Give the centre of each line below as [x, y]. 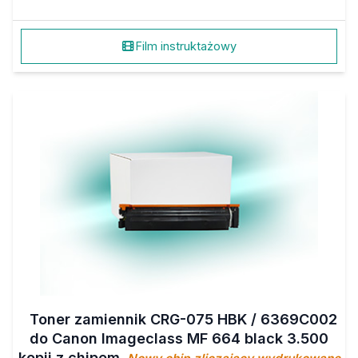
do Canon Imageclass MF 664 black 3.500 [179, 338]
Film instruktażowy [185, 46]
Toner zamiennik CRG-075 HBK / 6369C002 [183, 319]
